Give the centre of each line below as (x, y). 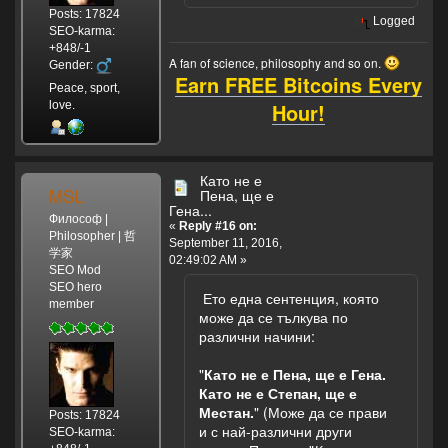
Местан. (226, 412)
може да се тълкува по (273, 317)
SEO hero (75, 287)
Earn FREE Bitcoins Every (298, 85)
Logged (393, 21)
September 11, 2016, (225, 243)
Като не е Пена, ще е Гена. (295, 374)
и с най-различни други (275, 431)
